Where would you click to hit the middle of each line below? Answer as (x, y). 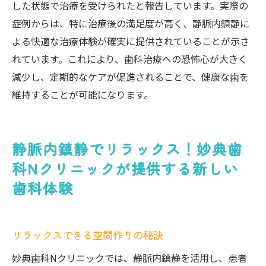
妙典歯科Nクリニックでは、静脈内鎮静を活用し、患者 (129, 258)
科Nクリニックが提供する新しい (126, 168)
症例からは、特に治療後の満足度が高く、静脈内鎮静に (131, 23)
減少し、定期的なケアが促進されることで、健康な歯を (130, 77)
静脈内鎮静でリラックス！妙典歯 (128, 149)
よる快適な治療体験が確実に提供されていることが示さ (131, 41)
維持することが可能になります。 (83, 94)
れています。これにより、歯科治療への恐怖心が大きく (130, 59)
